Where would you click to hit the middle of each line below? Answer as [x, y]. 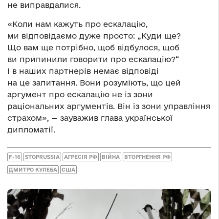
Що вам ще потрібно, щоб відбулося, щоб [93, 48]
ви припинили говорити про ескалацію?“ [93, 59]
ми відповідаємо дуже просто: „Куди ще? [94, 36]
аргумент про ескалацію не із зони [80, 95]
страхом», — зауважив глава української [90, 118]
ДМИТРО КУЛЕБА [33, 169]
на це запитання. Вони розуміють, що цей [94, 83]
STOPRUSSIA [42, 157]
